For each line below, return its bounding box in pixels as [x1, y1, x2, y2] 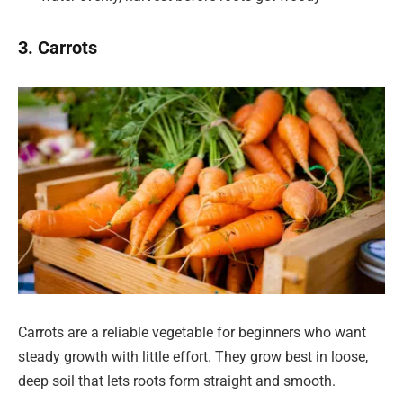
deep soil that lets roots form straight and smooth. [18, 372, 336, 390]
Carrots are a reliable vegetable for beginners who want [18, 324, 366, 342]
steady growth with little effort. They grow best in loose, [18, 348, 368, 366]
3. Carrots [18, 36, 97, 58]
